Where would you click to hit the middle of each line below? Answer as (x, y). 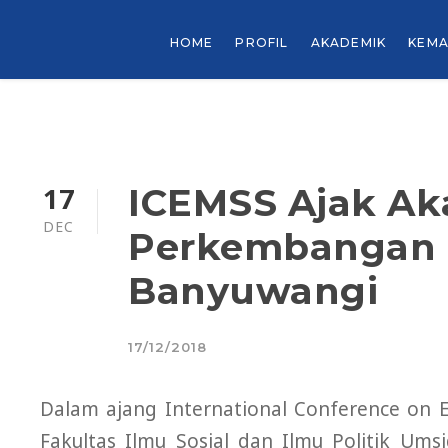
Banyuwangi (253, 290)
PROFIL (262, 42)
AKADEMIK (348, 42)
